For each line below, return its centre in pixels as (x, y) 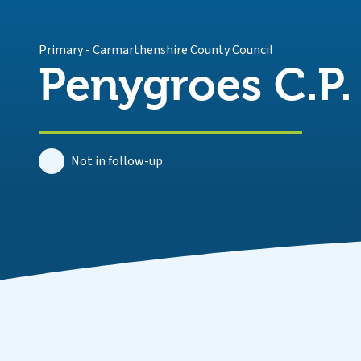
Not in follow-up (117, 161)
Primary (61, 50)
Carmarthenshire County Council (183, 50)
